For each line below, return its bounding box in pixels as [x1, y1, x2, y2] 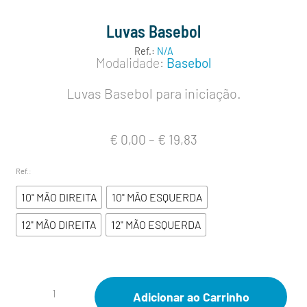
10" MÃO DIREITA [21, 191, 97, 204]
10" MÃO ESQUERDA [112, 191, 202, 204]
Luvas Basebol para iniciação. [66, 84, 241, 101]
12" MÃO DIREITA [21, 218, 96, 232]
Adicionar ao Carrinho [132, 289, 249, 305]
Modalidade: [96, 55, 164, 71]
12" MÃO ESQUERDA [111, 218, 201, 232]
